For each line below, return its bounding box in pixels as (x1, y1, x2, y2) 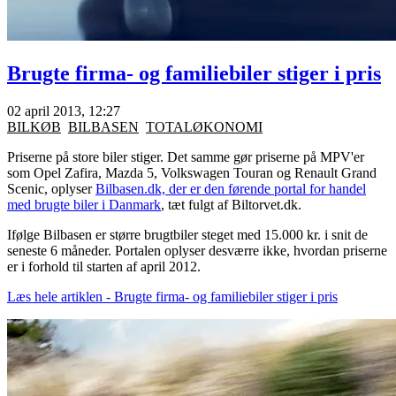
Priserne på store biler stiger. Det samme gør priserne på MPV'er (7, 149, 364, 165)
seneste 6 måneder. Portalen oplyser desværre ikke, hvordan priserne (7, 243, 387, 259)
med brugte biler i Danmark (7, 197, 161, 213)
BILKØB (7, 119, 61, 135)
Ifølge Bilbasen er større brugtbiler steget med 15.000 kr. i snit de (7, 227, 368, 243)
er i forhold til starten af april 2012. (7, 259, 201, 275)
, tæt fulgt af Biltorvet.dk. (161, 197, 301, 213)
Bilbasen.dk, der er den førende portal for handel (95, 181, 366, 197)
